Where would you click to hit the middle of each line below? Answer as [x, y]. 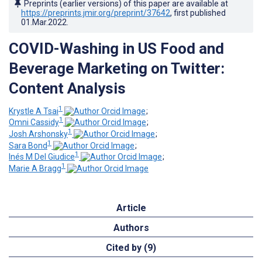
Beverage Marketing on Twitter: [117, 68]
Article [131, 208]
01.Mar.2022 [44, 22]
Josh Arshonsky [38, 134]
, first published [198, 13]
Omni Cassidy [34, 123]
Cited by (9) [131, 247]
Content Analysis [67, 88]
